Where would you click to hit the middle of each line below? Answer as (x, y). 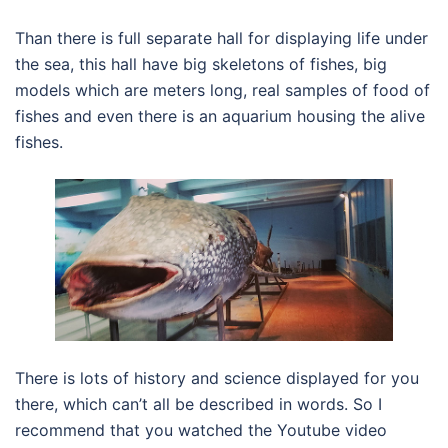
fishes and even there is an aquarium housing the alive (220, 116)
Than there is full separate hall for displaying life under (221, 38)
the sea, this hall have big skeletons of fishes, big (201, 64)
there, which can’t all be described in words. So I (198, 404)
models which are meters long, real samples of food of (222, 90)
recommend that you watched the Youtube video (201, 430)
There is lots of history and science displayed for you (217, 378)
